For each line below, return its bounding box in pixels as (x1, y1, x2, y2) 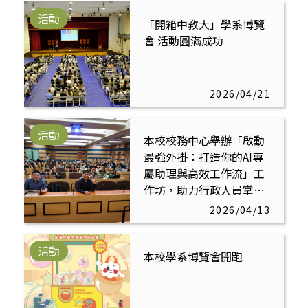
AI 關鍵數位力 (144, 198, 214, 215)
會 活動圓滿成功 (144, 32, 223, 49)
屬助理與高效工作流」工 (144, 165, 265, 182)
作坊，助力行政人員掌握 (144, 181, 270, 199)
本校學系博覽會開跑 (144, 248, 243, 265)
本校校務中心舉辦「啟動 (144, 132, 265, 149)
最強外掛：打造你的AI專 (144, 148, 263, 166)
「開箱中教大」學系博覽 (144, 16, 265, 33)
